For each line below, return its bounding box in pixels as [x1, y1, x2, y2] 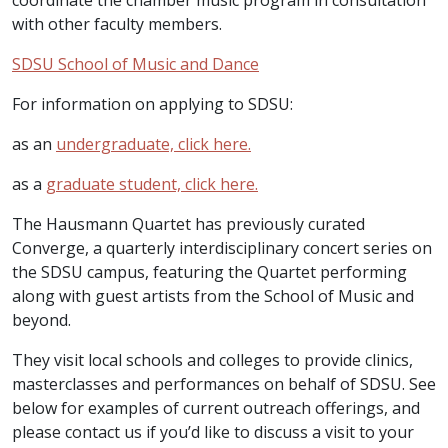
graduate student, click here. [46, 173, 258, 195]
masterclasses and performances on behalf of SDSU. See [12, 373, 436, 395]
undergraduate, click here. [56, 133, 251, 155]
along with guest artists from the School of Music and [12, 285, 414, 307]
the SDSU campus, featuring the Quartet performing [12, 261, 407, 283]
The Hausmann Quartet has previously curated [12, 213, 365, 235]
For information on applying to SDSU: [12, 93, 293, 115]
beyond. [12, 309, 71, 331]
